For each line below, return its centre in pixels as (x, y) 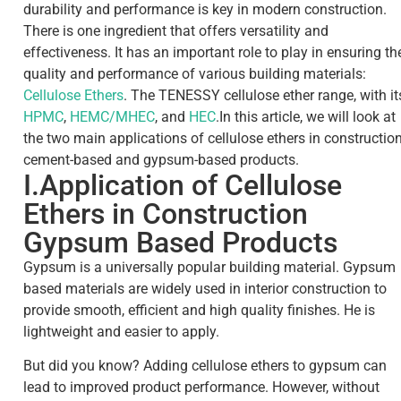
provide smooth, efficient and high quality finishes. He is (199, 310)
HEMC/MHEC (112, 116)
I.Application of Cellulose (183, 185)
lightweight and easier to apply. (121, 331)
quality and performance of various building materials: (195, 73)
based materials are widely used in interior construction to (205, 288)
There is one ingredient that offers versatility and (176, 30)
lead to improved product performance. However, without (201, 387)
